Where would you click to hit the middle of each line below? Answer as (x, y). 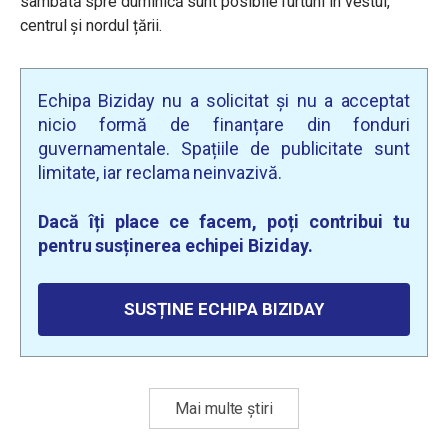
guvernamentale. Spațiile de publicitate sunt (224, 148)
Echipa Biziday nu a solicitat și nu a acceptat (224, 100)
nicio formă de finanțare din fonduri (224, 124)
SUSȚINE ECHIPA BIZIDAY (224, 308)
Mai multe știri (224, 408)
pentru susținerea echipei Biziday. (175, 245)
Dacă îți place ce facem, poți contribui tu (224, 221)
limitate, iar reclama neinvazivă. (160, 172)
